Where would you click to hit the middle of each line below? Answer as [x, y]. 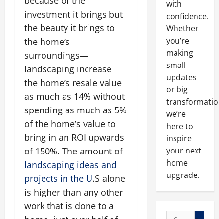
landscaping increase [68, 69]
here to [179, 126]
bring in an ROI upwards [74, 137]
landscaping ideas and [71, 164]
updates [181, 77]
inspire [179, 138]
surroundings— [56, 55]
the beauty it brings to [70, 28]
